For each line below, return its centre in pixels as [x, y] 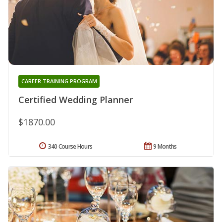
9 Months [165, 146]
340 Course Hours [70, 146]
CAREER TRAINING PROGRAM [59, 81]
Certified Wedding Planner [76, 99]
